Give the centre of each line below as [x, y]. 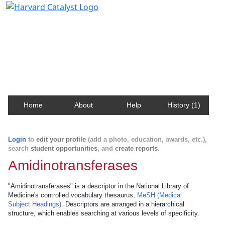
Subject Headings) [35, 204]
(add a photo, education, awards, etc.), [146, 139]
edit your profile [61, 139]
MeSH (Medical [159, 195]
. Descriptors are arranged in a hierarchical [123, 204]
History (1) [184, 105]
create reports [136, 148]
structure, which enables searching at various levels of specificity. [104, 213]
